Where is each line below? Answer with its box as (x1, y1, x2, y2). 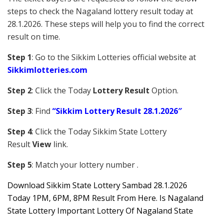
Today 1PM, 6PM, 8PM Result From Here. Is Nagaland (7, 192, 203, 203)
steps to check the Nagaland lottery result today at (7, 5, 193, 17)
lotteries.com (34, 64, 88, 75)
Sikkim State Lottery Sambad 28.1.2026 (44, 179, 187, 191)
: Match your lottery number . (32, 159, 138, 170)
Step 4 (7, 126, 32, 137)
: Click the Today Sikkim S (32, 126, 123, 137)
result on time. (7, 31, 60, 42)
